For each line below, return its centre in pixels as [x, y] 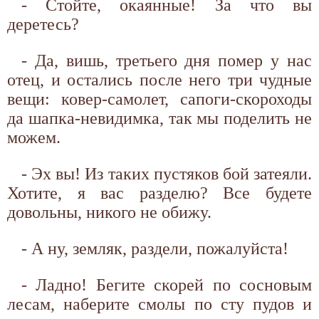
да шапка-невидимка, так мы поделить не [159, 118]
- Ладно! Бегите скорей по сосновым [167, 284]
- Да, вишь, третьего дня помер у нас [167, 60]
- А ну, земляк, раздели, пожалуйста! [155, 248]
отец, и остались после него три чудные [159, 79]
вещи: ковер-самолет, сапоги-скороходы [159, 99]
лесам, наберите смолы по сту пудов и [159, 304]
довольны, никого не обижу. [109, 212]
